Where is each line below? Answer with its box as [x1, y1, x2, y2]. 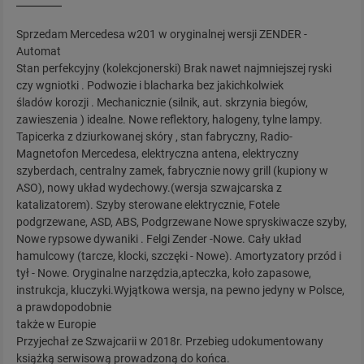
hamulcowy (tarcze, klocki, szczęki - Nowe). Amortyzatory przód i [16, 249, 341, 263]
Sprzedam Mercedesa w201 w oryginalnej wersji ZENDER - [16, 28, 307, 41]
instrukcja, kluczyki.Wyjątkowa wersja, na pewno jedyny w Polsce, [16, 284, 344, 297]
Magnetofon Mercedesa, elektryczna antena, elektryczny [16, 147, 299, 161]
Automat [16, 45, 61, 58]
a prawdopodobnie [16, 301, 111, 314]
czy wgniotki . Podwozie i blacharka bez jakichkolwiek [16, 79, 284, 93]
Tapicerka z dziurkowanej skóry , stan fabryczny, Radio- [16, 130, 292, 144]
